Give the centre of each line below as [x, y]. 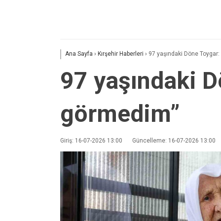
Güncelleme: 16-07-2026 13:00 [174, 141]
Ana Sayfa [79, 54]
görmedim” [120, 114]
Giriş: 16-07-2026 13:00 [91, 141]
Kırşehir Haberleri [121, 54]
